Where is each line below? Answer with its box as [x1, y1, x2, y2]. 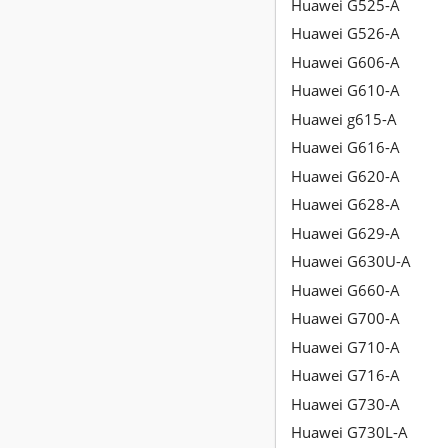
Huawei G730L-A [291, 422, 408, 443]
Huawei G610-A [291, 80, 400, 101]
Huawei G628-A [291, 194, 400, 215]
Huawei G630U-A [291, 251, 411, 272]
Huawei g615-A [291, 108, 397, 129]
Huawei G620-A [291, 165, 400, 186]
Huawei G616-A [291, 137, 400, 158]
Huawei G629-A [291, 222, 400, 243]
